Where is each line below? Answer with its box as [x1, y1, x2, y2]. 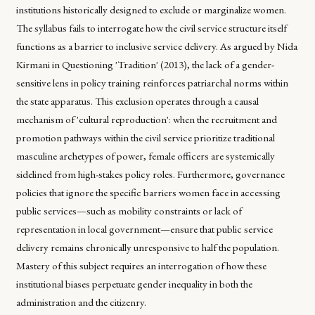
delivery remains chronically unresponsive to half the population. [15, 240, 279, 254]
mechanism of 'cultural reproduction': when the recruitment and [15, 112, 277, 126]
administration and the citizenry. [15, 295, 146, 309]
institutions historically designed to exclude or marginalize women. [15, 2, 286, 16]
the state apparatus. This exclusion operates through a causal [15, 94, 259, 108]
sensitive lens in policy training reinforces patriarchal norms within [15, 75, 288, 89]
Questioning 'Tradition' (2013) [61, 57, 187, 71]
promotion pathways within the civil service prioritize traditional [15, 130, 275, 144]
